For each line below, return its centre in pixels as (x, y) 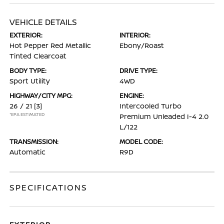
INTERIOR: (135, 35)
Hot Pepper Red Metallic (50, 45)
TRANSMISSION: (34, 141)
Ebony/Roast (142, 45)
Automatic (28, 152)
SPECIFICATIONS (49, 187)
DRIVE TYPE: (138, 70)
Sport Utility (30, 81)
